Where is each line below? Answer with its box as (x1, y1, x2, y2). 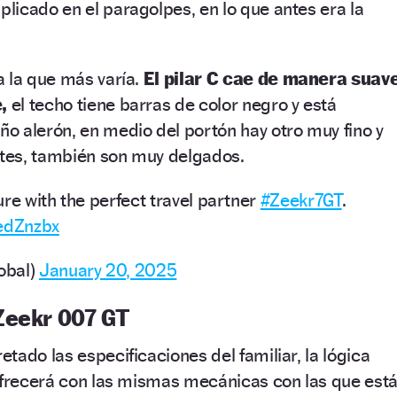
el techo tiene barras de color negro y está (7, 92, 337, 115)
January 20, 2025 (38, 258, 177, 281)
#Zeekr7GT (260, 188, 342, 211)
